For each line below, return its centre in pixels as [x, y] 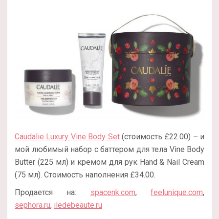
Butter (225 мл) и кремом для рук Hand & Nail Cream [109, 162]
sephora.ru [33, 205]
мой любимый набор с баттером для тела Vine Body [109, 149]
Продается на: [53, 192]
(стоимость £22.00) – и [162, 136]
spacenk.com [113, 192]
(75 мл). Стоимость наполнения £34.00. [85, 175]
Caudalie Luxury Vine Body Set [67, 136]
